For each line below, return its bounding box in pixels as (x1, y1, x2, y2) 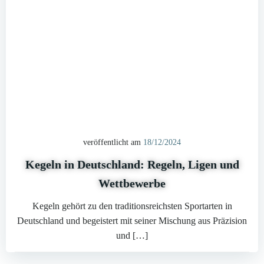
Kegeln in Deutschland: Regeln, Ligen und (25, 158, 239, 171)
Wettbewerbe (98, 177, 166, 190)
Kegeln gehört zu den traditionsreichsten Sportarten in (32, 201, 232, 211)
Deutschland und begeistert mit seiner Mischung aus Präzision (17, 216, 247, 226)
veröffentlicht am (83, 138, 141, 147)
